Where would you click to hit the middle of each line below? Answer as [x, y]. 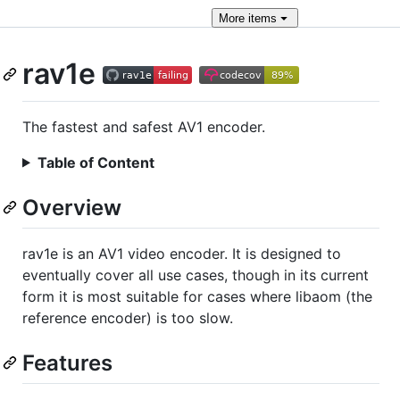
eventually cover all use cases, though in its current [196, 275]
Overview [72, 207]
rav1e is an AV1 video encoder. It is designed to [182, 253]
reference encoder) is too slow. [128, 317]
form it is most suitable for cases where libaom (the [197, 296]
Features [67, 362]
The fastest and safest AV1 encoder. [144, 126]
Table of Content [96, 162]
